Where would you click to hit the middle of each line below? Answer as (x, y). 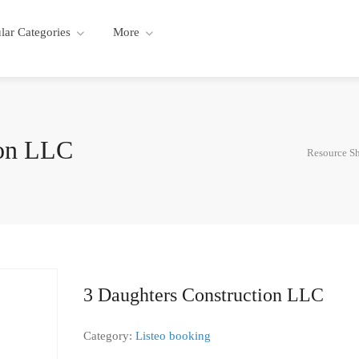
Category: (109, 335)
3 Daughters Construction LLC (203, 294)
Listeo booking (173, 335)
